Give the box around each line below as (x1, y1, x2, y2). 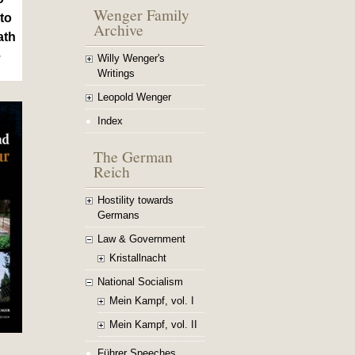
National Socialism (97, 276, 183, 288)
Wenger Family (94, 4, 189, 25)
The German (94, 146, 173, 166)
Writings (97, 67, 135, 79)
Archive (94, 19, 143, 40)
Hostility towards (97, 194, 174, 206)
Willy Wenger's (97, 52, 165, 64)
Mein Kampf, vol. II (109, 319, 197, 330)
